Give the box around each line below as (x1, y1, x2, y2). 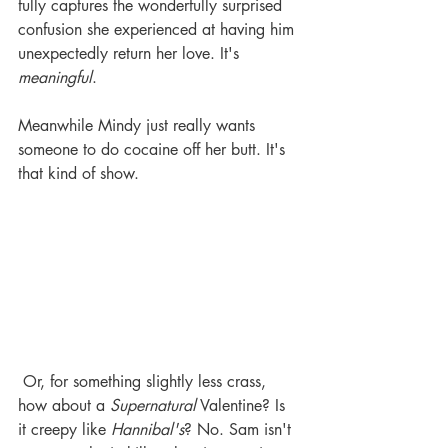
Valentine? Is (196, 395, 290, 416)
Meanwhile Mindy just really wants (18, 115, 260, 137)
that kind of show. (18, 163, 144, 185)
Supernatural (110, 395, 196, 416)
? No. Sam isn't (184, 419, 296, 440)
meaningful (18, 67, 92, 89)
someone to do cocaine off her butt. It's (18, 139, 290, 161)
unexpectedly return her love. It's (18, 43, 244, 65)
